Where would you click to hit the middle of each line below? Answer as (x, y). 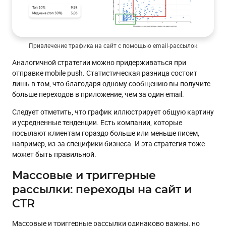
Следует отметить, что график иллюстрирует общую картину (113, 111)
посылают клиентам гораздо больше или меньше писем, (106, 133)
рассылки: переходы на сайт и (102, 189)
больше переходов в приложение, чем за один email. (98, 94)
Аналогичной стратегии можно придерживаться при (99, 62)
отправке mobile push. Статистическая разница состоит (105, 73)
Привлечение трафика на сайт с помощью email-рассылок (113, 45)
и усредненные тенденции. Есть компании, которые (97, 122)
